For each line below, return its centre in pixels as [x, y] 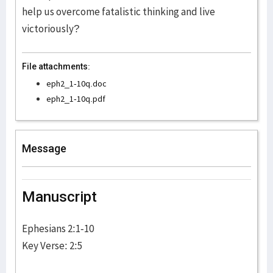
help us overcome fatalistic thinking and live [119, 12]
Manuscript [59, 197]
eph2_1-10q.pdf [76, 99]
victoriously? [51, 29]
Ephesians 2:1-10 [58, 229]
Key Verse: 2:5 [52, 246]
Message [44, 148]
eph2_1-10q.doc [76, 83]
